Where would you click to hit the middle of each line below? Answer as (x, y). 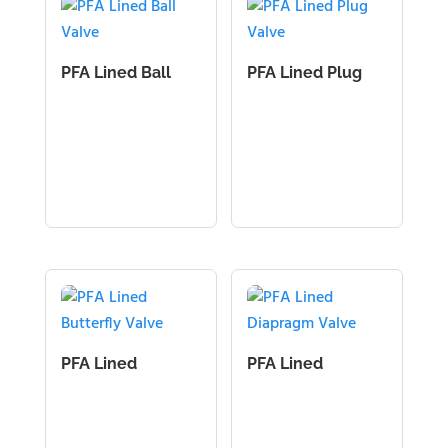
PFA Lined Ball (115, 72)
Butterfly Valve (118, 384)
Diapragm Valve (307, 384)
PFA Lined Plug (305, 72)
